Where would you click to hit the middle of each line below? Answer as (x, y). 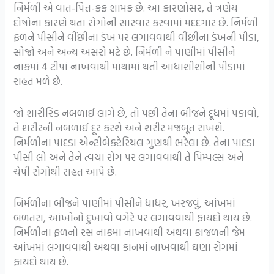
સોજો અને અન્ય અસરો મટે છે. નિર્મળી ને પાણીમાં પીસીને (125, 52)
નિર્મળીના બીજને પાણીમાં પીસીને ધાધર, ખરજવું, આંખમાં (125, 202)
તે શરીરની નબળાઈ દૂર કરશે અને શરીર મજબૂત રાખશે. (119, 127)
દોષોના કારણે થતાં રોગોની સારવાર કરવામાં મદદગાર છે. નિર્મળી (136, 23)
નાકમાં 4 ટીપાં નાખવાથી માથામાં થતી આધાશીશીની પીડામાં (130, 67)
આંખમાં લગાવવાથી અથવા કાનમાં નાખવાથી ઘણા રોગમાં (126, 246)
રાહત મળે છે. (38, 81)
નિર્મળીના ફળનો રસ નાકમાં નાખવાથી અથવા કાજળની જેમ (130, 232)
